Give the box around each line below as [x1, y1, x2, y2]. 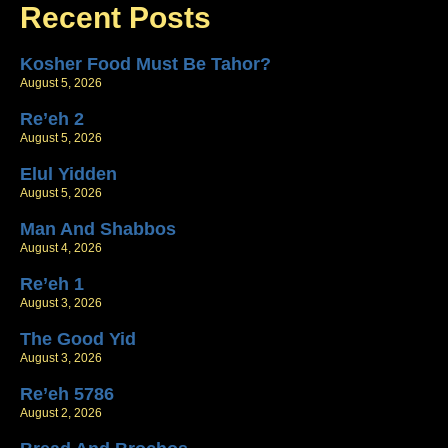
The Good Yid [20, 329, 136, 350]
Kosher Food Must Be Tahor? [20, 54, 271, 75]
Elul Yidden [20, 164, 117, 185]
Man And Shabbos [20, 219, 176, 240]
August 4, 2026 [20, 241, 102, 256]
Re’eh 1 [20, 274, 84, 295]
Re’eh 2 [20, 109, 84, 130]
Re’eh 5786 [20, 384, 114, 405]
